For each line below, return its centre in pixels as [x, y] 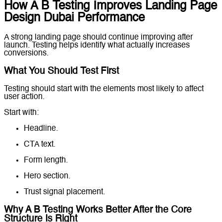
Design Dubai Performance [74, 18]
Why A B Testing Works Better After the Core [98, 210]
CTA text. [40, 144]
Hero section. [47, 176]
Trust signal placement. [64, 192]
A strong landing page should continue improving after [98, 38]
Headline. [41, 129]
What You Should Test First [61, 72]
